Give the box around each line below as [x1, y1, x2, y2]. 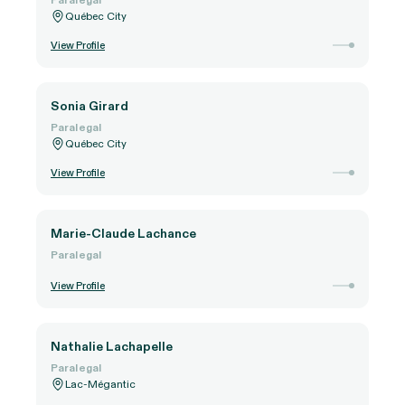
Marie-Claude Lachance [51, 224, 196, 242]
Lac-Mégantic [65, 376, 136, 391]
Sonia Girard [51, 97, 128, 115]
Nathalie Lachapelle [51, 337, 173, 355]
